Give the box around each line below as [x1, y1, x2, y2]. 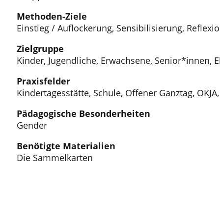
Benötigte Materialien [16, 139, 115, 152]
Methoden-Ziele [16, 10, 87, 22]
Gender [16, 119, 47, 131]
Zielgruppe [16, 42, 64, 55]
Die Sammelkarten [16, 151, 93, 164]
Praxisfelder [16, 75, 70, 87]
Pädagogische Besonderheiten [16, 107, 150, 119]
